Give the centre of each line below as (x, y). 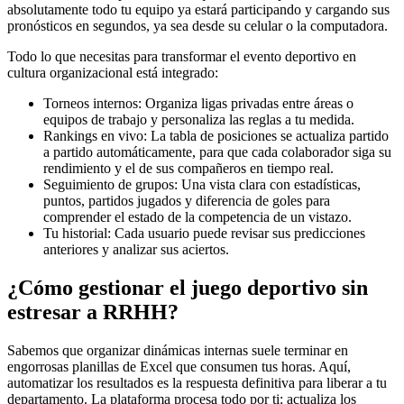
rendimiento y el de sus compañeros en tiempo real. (188, 169)
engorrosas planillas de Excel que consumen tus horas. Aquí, (179, 367)
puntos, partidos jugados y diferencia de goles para (187, 201)
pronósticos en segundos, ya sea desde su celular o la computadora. (197, 26)
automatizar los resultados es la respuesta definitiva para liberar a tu (197, 383)
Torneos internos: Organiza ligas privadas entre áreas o (198, 104)
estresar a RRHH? (93, 312)
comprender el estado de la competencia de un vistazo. (197, 217)
